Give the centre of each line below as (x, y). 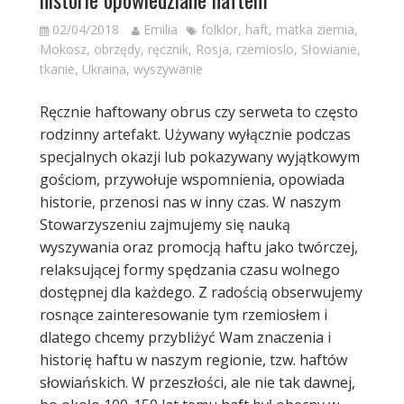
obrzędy (117, 49)
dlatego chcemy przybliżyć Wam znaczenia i (185, 337)
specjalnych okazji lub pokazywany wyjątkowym (199, 156)
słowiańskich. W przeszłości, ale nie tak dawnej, (197, 382)
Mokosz (63, 49)
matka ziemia (315, 29)
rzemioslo (265, 49)
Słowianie (329, 49)
